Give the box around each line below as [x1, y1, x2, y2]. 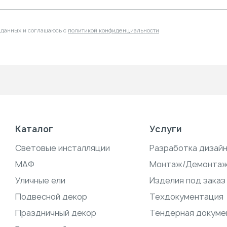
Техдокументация [149, 191, 224, 202]
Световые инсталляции [15, 142, 110, 154]
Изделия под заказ [149, 175, 226, 186]
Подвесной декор [15, 191, 87, 202]
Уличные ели [15, 175, 65, 186]
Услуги [149, 123, 182, 135]
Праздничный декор [15, 207, 96, 218]
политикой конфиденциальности [68, 26, 159, 34]
